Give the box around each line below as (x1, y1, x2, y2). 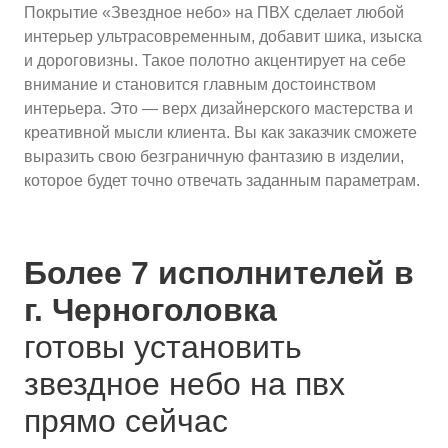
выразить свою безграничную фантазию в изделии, (24, 148, 404, 165)
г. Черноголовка (24, 292, 277, 328)
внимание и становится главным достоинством (24, 76, 376, 93)
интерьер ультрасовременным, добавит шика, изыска (24, 28, 422, 45)
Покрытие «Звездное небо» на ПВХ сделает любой (24, 4, 404, 21)
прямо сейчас (24, 403, 228, 439)
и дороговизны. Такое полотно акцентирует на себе (24, 52, 406, 69)
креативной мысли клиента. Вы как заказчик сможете (24, 124, 417, 141)
